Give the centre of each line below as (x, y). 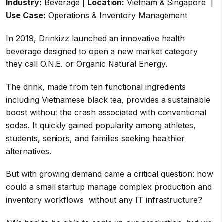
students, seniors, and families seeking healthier (95, 138)
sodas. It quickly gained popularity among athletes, (101, 125)
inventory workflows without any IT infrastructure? (104, 200)
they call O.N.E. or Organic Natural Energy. (86, 64)
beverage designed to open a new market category (102, 51)
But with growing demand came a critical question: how (110, 174)
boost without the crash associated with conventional (106, 112)
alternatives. (28, 151)
